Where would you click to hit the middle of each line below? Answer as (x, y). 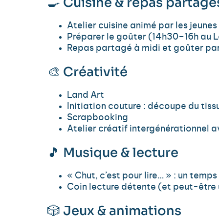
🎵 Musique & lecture (113, 153)
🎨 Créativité (88, 72)
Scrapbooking (98, 118)
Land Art (86, 96)
